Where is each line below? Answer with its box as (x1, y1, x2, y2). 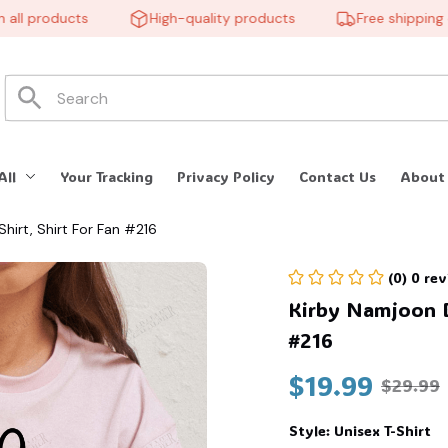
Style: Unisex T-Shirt (289, 420, 431, 440)
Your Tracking (60, 167, 154, 187)
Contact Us (299, 167, 377, 187)
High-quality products (122, 9, 269, 27)
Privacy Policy (177, 167, 276, 187)
